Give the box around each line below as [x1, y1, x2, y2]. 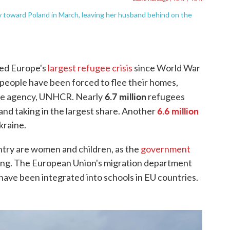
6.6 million [157, 104, 199, 118]
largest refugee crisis [48, 62, 132, 74]
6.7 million [103, 90, 146, 103]
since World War [132, 62, 200, 74]
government [141, 143, 190, 155]
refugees [146, 91, 185, 103]
